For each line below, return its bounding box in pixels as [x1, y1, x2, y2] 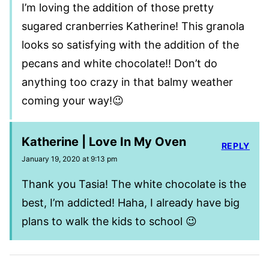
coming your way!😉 [22, 94, 124, 107]
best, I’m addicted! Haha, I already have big [22, 196, 240, 209]
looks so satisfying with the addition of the [22, 38, 239, 51]
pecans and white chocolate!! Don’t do [22, 56, 217, 70]
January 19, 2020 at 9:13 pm [22, 154, 117, 163]
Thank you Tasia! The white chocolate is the [22, 177, 246, 190]
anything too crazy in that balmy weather [22, 75, 233, 88]
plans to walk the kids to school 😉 [22, 214, 197, 228]
